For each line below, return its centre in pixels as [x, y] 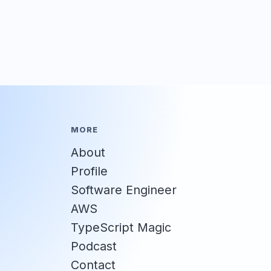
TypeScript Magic [121, 228]
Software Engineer [124, 190]
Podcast [94, 247]
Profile [90, 171]
